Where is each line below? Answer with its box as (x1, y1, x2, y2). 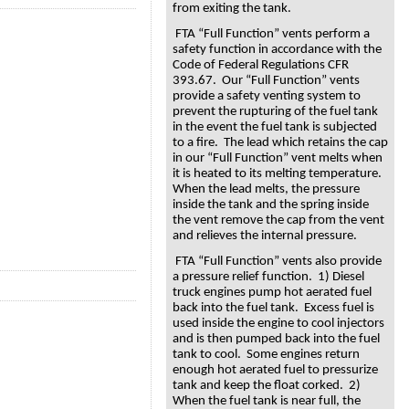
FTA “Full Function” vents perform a (173, 27, 370, 42)
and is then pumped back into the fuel (173, 331, 380, 346)
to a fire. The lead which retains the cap (173, 136, 388, 151)
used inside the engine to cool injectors (173, 316, 384, 330)
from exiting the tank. (173, 2, 291, 16)
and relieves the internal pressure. (173, 229, 357, 244)
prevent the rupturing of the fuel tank (173, 105, 378, 120)
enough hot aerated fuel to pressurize (173, 362, 378, 377)
